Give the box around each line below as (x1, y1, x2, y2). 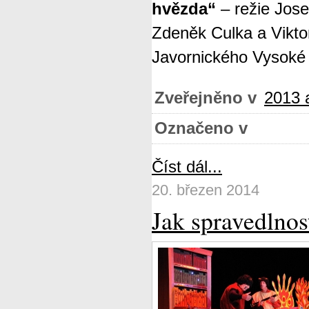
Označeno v (154, 119, 248, 137)
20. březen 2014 (152, 181, 259, 199)
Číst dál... (152, 158, 222, 176)
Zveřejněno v (154, 89, 257, 107)
